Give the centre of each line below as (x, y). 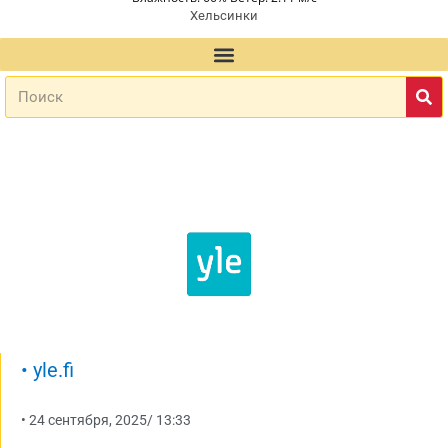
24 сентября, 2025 (88, 419)
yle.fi (51, 370)
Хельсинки (224, 16)
